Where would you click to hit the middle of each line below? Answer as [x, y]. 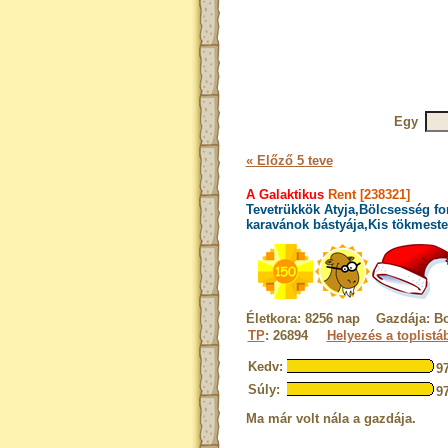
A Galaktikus [284, 194]
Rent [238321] [366, 194]
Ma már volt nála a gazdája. [330, 418]
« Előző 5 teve [289, 160]
